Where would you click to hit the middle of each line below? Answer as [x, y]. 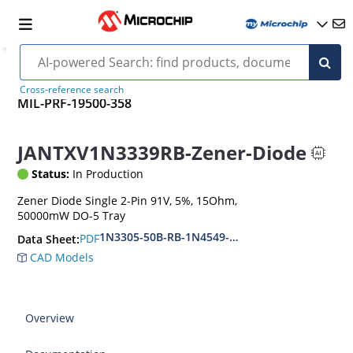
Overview [50, 318]
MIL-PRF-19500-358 [75, 104]
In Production [107, 173]
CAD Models [61, 257]
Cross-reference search [71, 89]
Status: [51, 173]
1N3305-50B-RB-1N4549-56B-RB [184, 236]
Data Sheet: [49, 239]
